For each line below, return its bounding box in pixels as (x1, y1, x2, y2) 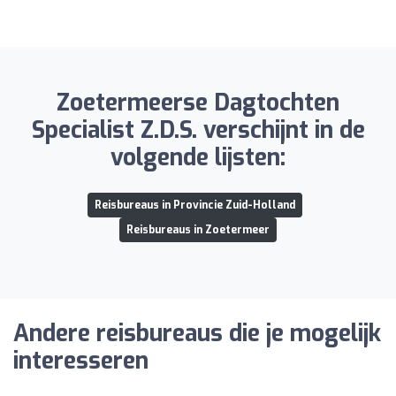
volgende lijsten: (110, 141, 286, 173)
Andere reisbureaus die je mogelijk (13, 317, 381, 349)
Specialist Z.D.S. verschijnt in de (31, 114, 365, 146)
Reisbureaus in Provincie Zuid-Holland (94, 197, 295, 212)
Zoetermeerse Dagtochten (57, 87, 339, 118)
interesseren (13, 345, 148, 377)
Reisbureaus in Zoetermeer (126, 222, 270, 237)
